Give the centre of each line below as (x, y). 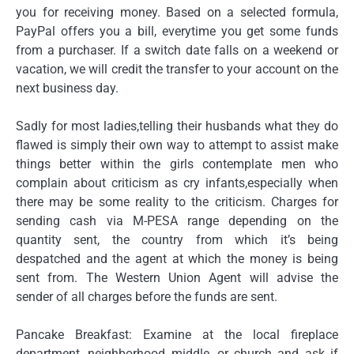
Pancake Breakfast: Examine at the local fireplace (177, 335)
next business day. (67, 88)
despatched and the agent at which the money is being (177, 259)
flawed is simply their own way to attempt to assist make (177, 145)
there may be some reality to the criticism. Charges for (177, 202)
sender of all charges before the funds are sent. (147, 297)
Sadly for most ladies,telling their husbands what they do (177, 126)
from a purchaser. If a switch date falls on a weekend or (177, 51)
